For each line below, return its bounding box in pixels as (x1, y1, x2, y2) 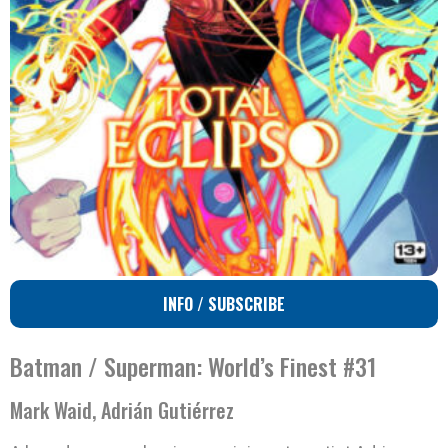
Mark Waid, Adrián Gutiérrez (10, 395, 234, 426)
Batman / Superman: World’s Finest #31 (10, 348, 376, 385)
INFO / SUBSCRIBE (163, 292, 285, 317)
